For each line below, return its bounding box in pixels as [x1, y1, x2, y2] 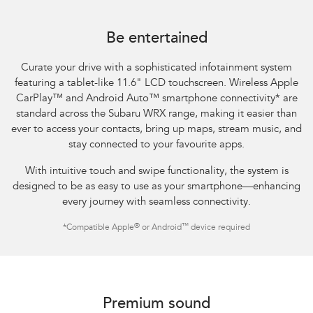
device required [189, 224, 250, 233]
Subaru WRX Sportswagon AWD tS [10, 19, 140, 28]
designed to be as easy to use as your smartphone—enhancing [13, 182, 300, 193]
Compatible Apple [66, 224, 134, 233]
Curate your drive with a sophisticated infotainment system [21, 63, 292, 74]
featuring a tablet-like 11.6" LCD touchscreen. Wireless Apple [15, 78, 298, 89]
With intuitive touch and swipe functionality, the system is [24, 166, 289, 177]
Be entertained [105, 31, 208, 48]
